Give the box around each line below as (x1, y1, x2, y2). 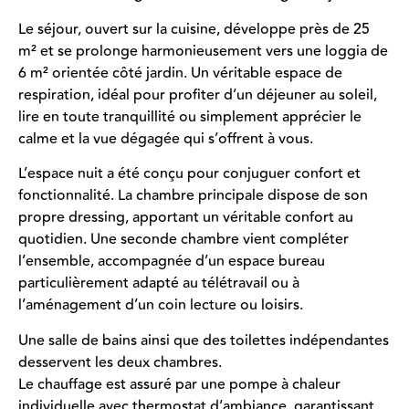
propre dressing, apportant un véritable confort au (18, 206, 353, 229)
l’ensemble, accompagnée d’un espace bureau (18, 250, 325, 273)
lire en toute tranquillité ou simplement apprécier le (18, 105, 362, 128)
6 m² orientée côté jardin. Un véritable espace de (18, 61, 342, 84)
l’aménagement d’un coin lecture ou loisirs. (18, 294, 303, 317)
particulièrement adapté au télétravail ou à (18, 272, 299, 295)
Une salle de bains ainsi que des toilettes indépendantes (18, 329, 389, 351)
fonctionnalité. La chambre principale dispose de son (18, 184, 368, 207)
